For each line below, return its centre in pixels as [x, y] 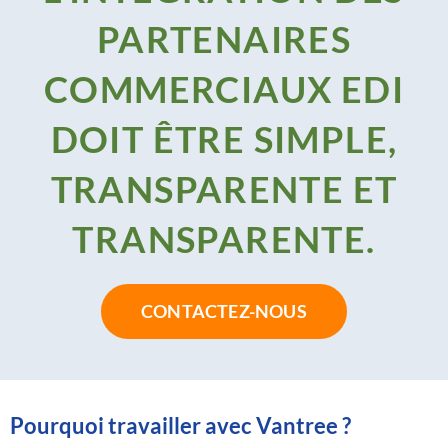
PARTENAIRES [224, 38]
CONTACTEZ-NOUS [224, 310]
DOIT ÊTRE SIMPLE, [224, 138]
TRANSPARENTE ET [224, 188]
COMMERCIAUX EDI [224, 88]
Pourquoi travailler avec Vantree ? [180, 426]
